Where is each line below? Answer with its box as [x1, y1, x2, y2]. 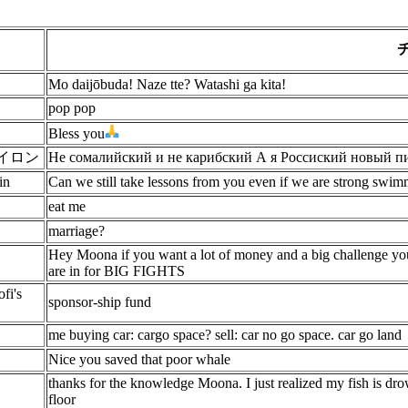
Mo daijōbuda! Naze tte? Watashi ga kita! [48, 76, 286, 92]
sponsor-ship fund [48, 294, 151, 310]
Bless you [48, 126, 105, 141]
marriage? [48, 223, 105, 239]
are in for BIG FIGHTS [48, 263, 185, 279]
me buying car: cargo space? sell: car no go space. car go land [48, 327, 402, 342]
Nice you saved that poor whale [48, 352, 230, 367]
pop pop [48, 100, 96, 116]
